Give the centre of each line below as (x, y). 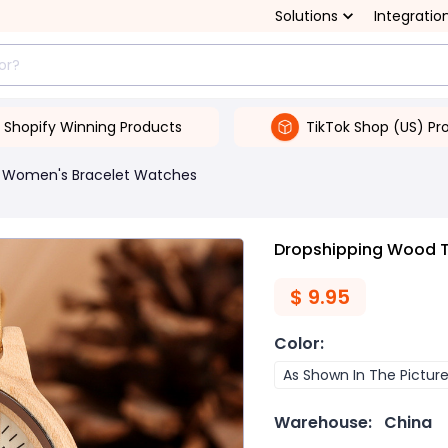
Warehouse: (323, 422)
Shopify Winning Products (92, 126)
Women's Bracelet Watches (99, 175)
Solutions (306, 16)
